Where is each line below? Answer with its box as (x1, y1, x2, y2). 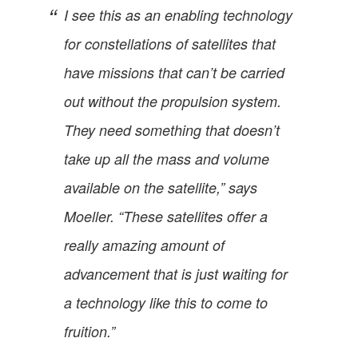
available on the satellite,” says (64, 177, 257, 197)
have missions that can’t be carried (64, 62, 284, 82)
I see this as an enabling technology (64, 4, 292, 25)
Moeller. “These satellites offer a (64, 205, 268, 226)
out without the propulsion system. (64, 90, 281, 111)
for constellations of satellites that (64, 33, 276, 54)
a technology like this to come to (64, 292, 268, 312)
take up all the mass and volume (64, 148, 269, 169)
